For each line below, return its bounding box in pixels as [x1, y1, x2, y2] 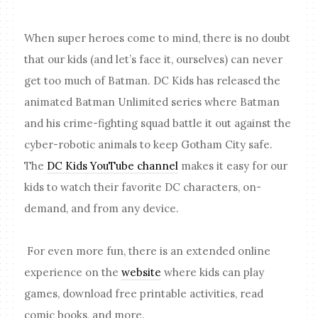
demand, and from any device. [24, 202, 180, 216]
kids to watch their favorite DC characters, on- [24, 180, 262, 194]
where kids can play [164, 265, 265, 280]
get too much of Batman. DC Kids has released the [24, 74, 281, 88]
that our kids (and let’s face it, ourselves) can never [24, 53, 283, 67]
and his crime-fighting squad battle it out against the [24, 116, 292, 131]
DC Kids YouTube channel [47, 159, 179, 173]
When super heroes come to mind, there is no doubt [24, 31, 291, 45]
